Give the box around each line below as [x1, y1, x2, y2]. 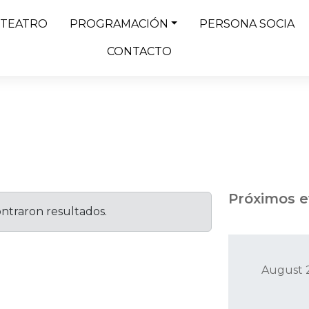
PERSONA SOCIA [199, 17, 295, 30]
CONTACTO [106, 45, 172, 58]
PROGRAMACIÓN [69, 17, 168, 30]
